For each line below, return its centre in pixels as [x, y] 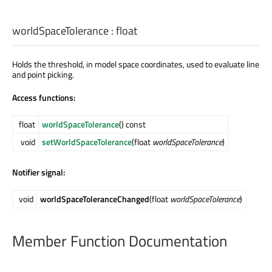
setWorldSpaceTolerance [87, 142]
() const [132, 124]
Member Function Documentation [120, 241]
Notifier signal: [39, 172]
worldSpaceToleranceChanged [95, 199]
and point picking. [43, 75]
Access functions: [44, 98]
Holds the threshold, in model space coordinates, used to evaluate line [136, 64]
